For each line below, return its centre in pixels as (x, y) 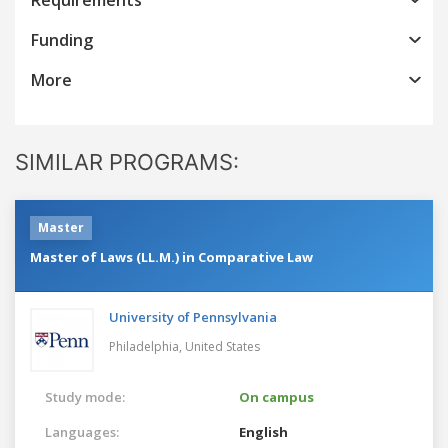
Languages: (82, 431)
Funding (62, 39)
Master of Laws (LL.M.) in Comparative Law (171, 256)
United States (222, 346)
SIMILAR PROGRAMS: (127, 161)
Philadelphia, (147, 346)
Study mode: (85, 396)
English (263, 431)
